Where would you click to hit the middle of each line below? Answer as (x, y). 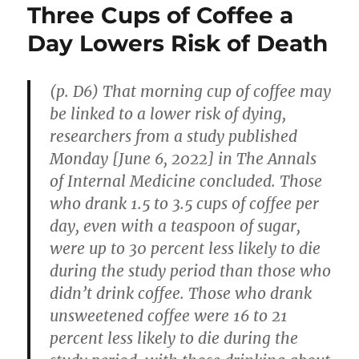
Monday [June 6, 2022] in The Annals (184, 159)
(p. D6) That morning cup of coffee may (191, 92)
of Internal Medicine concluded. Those (186, 182)
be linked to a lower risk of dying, (168, 114)
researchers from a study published (174, 137)
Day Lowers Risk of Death (178, 44)
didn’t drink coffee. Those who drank (181, 294)
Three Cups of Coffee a (161, 16)
